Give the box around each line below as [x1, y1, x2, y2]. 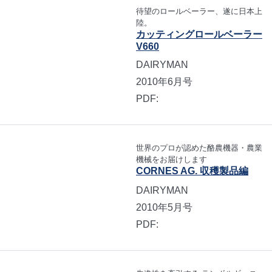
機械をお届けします [136, 154, 207, 164]
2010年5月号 [136, 202, 192, 212]
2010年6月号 [136, 76, 192, 87]
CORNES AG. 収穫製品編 [136, 165, 248, 176]
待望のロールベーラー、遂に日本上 [136, 7, 262, 16]
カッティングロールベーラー [136, 29, 262, 40]
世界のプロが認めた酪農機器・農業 [136, 143, 262, 152]
